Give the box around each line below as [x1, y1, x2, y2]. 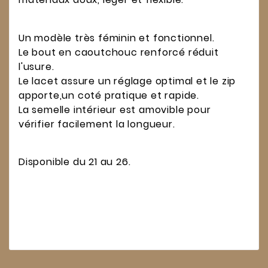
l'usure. [19, 59, 54, 74]
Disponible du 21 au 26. [19, 155, 131, 169]
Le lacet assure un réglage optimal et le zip [19, 74, 236, 88]
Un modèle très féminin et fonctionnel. [19, 31, 215, 45]
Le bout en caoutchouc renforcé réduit [19, 45, 219, 59]
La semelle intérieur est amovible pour [19, 102, 211, 117]
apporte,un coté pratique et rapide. [19, 88, 199, 102]
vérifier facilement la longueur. [19, 117, 175, 131]
